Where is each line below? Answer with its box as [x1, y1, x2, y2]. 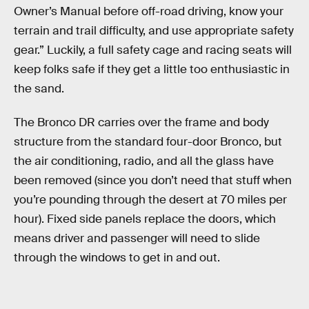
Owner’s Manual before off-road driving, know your [14, 3, 283, 19]
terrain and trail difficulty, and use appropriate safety [14, 23, 294, 38]
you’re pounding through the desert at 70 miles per [14, 192, 287, 208]
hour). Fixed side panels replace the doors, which [14, 212, 276, 227]
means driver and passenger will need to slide [14, 231, 260, 246]
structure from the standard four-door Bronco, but [14, 134, 282, 150]
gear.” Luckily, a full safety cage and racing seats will [14, 42, 292, 57]
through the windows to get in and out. [14, 250, 220, 266]
